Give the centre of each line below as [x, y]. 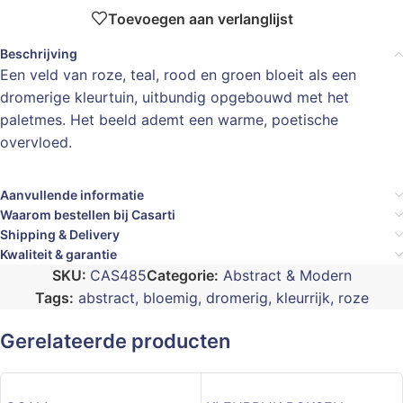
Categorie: [182, 276]
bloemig [170, 298]
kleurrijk [303, 298]
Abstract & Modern [287, 276]
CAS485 [118, 276]
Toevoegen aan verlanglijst [201, 18]
